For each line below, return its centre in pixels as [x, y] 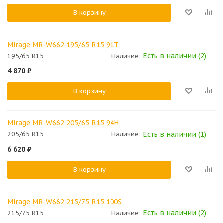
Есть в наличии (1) [174, 134]
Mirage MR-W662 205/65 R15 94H [63, 123]
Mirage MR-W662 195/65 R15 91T [63, 45]
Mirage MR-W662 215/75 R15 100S [65, 201]
